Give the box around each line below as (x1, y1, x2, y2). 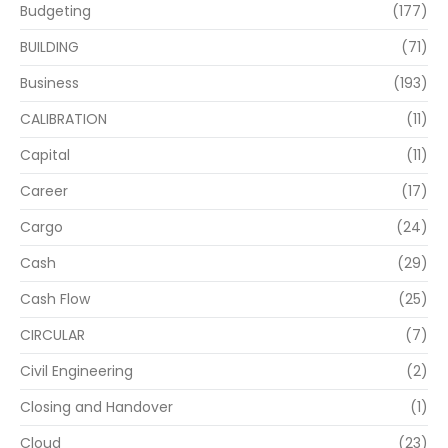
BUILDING (20, 37, 79, 58)
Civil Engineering (20, 361, 133, 382)
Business (20, 73, 79, 94)
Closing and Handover (20, 397, 173, 418)
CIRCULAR (20, 325, 85, 346)
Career (20, 181, 68, 202)
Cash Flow (20, 289, 90, 310)
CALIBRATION (20, 109, 107, 130)
